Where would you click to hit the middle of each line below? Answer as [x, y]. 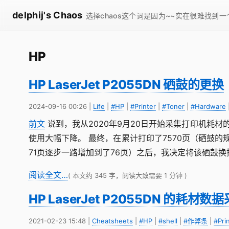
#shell [168, 221]
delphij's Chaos [48, 15]
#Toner [173, 106]
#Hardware [208, 106]
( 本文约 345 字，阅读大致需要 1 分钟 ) [128, 175]
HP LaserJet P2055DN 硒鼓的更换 [126, 85]
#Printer [143, 106]
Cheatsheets [112, 221]
